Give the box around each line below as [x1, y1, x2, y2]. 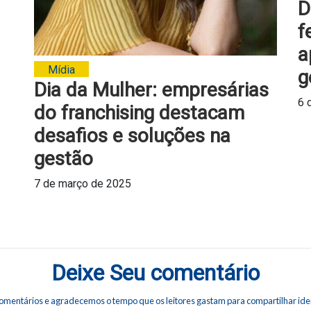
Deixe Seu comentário [51, 259, 260, 286]
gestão [33, 146, 93, 170]
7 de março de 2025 [33, 176, 131, 190]
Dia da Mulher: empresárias [33, 78, 269, 101]
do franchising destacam [33, 101, 244, 124]
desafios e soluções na [33, 124, 230, 147]
